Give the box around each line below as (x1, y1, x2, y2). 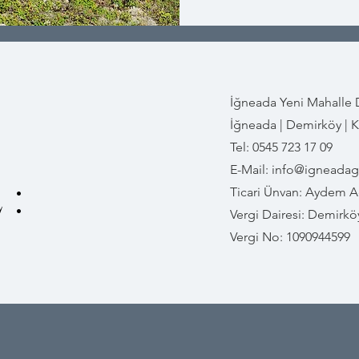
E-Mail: (230, 162, 272, 177)
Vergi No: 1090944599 (230, 229, 350, 244)
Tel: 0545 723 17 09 (230, 139, 333, 155)
